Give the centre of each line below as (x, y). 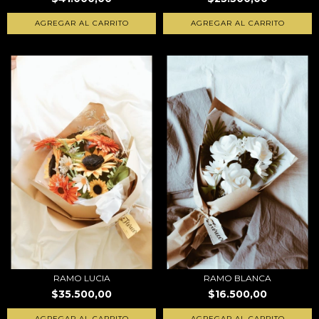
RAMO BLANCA (237, 278)
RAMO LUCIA (82, 278)
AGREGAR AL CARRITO (82, 23)
